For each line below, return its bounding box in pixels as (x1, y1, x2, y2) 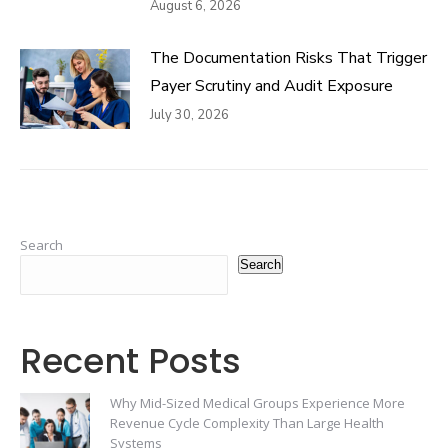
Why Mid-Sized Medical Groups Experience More (110, 394, 405, 413)
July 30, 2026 (150, 106, 229, 125)
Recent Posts (20, 337, 241, 386)
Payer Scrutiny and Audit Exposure (150, 75, 393, 98)
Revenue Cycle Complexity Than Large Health (110, 414, 384, 433)
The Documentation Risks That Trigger (150, 47, 427, 70)
